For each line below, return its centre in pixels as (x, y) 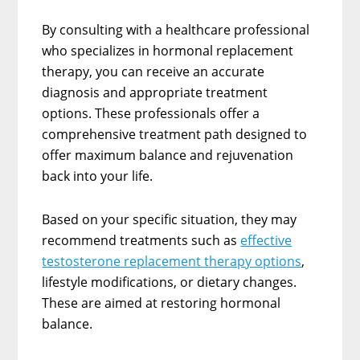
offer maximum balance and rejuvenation (168, 155)
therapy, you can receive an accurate (153, 71)
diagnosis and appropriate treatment (155, 92)
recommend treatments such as (141, 240)
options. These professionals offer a (151, 113)
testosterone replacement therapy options (172, 261)
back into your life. (98, 176)
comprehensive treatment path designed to (175, 134)
